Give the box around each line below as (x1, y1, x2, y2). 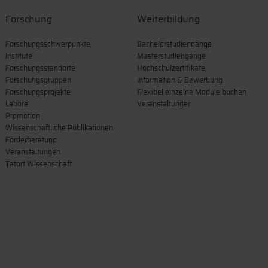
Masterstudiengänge (137, 50, 206, 62)
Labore (5, 98, 28, 109)
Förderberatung (5, 133, 57, 145)
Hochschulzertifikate (137, 62, 205, 74)
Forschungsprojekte (5, 86, 71, 98)
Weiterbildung (137, 11, 200, 26)
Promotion (5, 109, 40, 121)
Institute (5, 50, 32, 62)
